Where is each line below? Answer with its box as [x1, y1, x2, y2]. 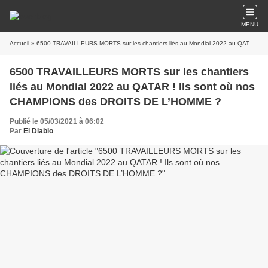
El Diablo [23, 127, 53, 135]
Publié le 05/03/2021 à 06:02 [10, 117, 104, 126]
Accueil [10, 40, 29, 47]
